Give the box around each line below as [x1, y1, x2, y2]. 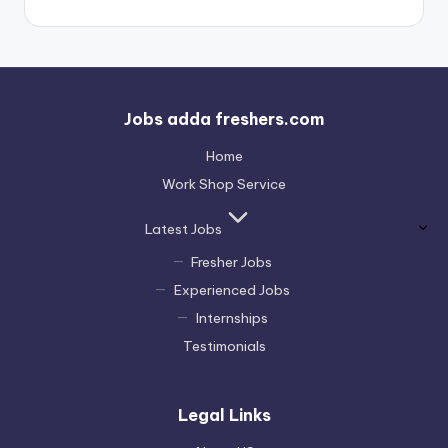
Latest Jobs [144, 219, 222, 238]
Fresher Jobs [191, 252, 273, 271]
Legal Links [177, 404, 271, 425]
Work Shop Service [162, 174, 286, 193]
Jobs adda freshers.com [124, 108, 324, 129]
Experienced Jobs [173, 280, 290, 299]
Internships [195, 308, 268, 327]
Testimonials [182, 336, 266, 355]
